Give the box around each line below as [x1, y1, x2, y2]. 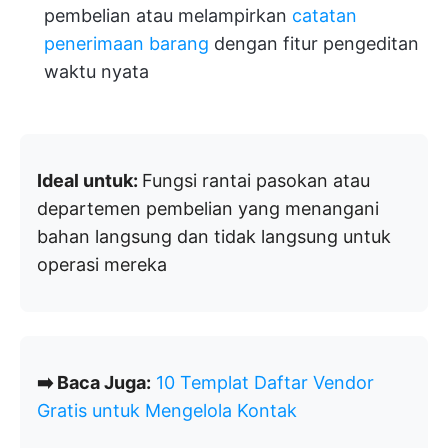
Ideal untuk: [37, 169, 142, 191]
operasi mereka [37, 253, 167, 275]
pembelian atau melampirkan [44, 4, 292, 26]
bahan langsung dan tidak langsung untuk [37, 225, 391, 247]
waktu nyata [44, 60, 149, 82]
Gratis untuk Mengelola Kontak [37, 399, 297, 421]
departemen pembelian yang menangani [37, 197, 379, 219]
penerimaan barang [44, 32, 209, 54]
